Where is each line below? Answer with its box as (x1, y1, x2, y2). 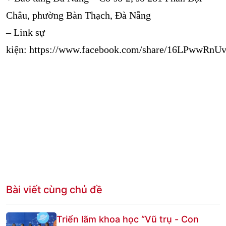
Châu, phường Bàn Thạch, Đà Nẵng (6, 10, 151, 21)
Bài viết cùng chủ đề (6, 184, 102, 196)
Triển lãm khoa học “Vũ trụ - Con (56, 214, 199, 224)
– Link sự (6, 27, 45, 38)
